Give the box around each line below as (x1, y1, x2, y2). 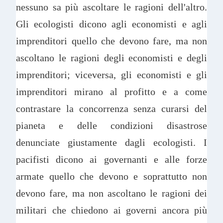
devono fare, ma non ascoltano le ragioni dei (16, 188, 207, 199)
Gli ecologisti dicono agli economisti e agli (16, 18, 207, 30)
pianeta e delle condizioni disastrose (16, 120, 207, 131)
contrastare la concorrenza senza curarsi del (16, 103, 207, 114)
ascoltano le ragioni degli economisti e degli (16, 52, 207, 64)
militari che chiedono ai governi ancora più (16, 205, 207, 216)
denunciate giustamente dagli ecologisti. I (16, 137, 207, 148)
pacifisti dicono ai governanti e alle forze (16, 154, 207, 165)
